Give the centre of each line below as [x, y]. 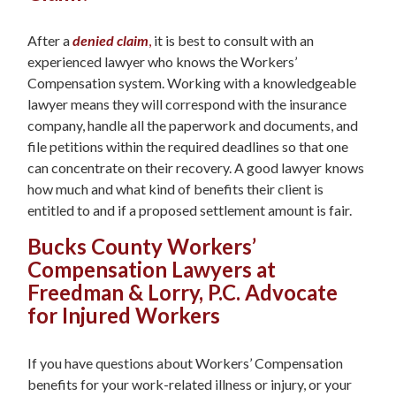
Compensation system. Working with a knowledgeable [192, 83]
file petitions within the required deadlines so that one [188, 147]
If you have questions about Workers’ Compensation [185, 362]
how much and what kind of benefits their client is [175, 189]
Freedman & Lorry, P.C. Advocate [183, 293]
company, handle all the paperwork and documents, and [193, 126]
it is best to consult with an [232, 41]
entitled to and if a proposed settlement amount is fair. [190, 210]
